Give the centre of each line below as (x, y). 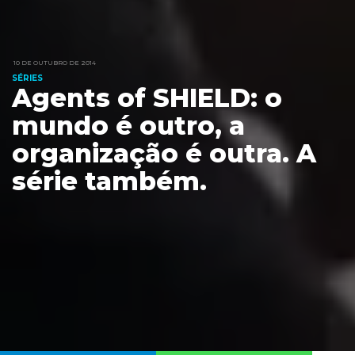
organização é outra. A (164, 154)
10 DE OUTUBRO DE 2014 (55, 63)
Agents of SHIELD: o (147, 98)
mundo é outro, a (128, 126)
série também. (109, 181)
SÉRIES (27, 78)
